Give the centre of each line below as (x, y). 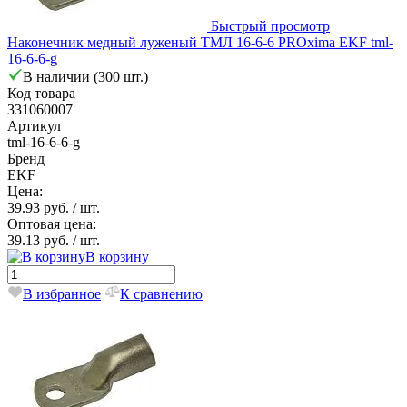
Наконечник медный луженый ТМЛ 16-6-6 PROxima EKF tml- (200, 42)
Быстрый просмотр (270, 25)
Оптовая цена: (52, 223)
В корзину (117, 256)
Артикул (34, 125)
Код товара (41, 93)
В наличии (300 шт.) (85, 76)
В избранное (62, 293)
